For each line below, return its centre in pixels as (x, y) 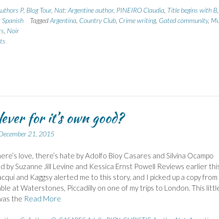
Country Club (97, 21)
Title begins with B (192, 10)
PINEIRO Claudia (140, 10)
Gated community (183, 21)
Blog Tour (39, 10)
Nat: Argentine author (84, 10)
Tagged (40, 21)
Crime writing (137, 21)
